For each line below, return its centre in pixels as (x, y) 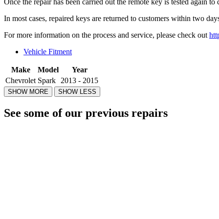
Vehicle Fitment (48, 52)
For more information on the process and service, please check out (107, 35)
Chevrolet (21, 81)
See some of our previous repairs (86, 113)
